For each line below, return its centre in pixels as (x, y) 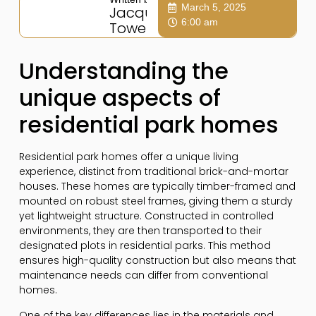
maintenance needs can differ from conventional (143, 275)
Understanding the (123, 71)
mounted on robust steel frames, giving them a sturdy (156, 201)
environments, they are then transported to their (140, 231)
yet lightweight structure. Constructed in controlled (146, 216)
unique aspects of (120, 98)
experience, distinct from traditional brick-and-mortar (153, 172)
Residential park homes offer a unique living (128, 157)
